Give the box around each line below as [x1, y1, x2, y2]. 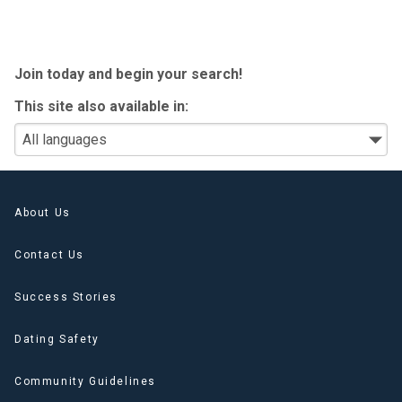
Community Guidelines [14, 374, 156, 388]
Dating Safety [14, 332, 100, 345]
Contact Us [14, 248, 84, 261]
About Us [14, 205, 71, 219]
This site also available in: [14, 97, 188, 115]
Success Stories [14, 290, 118, 303]
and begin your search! [84, 65, 242, 83]
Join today [14, 65, 84, 83]
